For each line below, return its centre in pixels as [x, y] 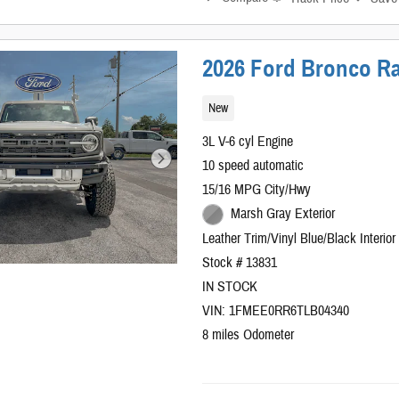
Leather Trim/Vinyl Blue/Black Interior [299, 238]
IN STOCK [230, 286]
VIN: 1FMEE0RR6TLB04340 [276, 310]
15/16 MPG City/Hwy [257, 190]
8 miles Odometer [248, 334]
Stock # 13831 [240, 262]
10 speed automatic [253, 166]
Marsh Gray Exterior [282, 214]
